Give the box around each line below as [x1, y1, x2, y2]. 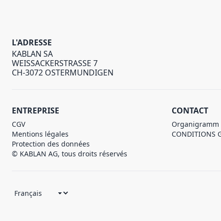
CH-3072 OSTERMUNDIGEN [12, 67, 113, 78]
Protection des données [12, 139, 90, 148]
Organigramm [172, 119, 219, 129]
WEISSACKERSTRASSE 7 [12, 58, 98, 69]
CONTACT [172, 105, 208, 116]
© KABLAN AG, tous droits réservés [12, 149, 127, 158]
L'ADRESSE [12, 37, 52, 48]
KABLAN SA [12, 48, 53, 59]
